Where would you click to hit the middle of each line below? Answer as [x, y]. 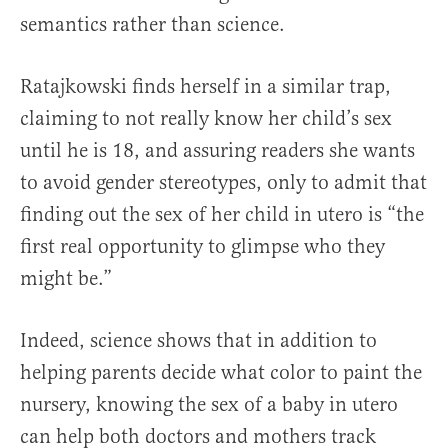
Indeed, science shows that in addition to [198, 341]
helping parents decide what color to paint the [221, 373]
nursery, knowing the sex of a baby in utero [209, 405]
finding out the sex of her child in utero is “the [222, 215]
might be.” [66, 279]
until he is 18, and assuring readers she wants [217, 151]
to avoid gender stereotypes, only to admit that [223, 183]
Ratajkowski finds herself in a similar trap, [205, 87]
